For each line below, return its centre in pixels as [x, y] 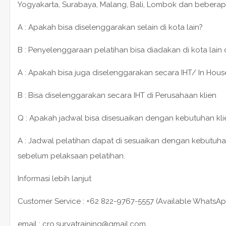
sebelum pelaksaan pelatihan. [71, 156]
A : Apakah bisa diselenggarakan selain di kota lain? [110, 27]
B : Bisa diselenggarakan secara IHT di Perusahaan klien [117, 95]
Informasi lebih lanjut [54, 178]
